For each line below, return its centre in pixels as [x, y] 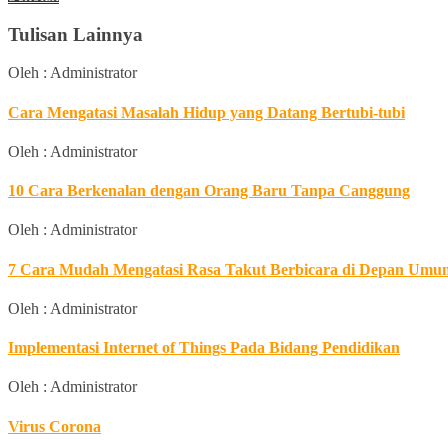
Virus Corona [54, 426]
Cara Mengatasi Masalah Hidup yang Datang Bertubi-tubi [206, 112]
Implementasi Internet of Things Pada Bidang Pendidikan [204, 348]
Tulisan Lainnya [75, 34]
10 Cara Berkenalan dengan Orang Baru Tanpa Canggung [209, 191]
